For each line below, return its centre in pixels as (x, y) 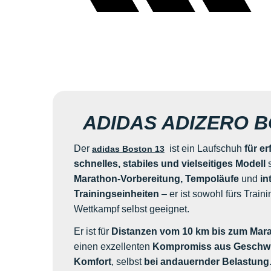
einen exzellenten (113, 247)
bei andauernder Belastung (206, 262)
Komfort (92, 262)
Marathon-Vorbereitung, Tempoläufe (156, 179)
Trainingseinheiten (116, 194)
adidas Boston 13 (128, 149)
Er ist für (92, 232)
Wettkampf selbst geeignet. (131, 209)
